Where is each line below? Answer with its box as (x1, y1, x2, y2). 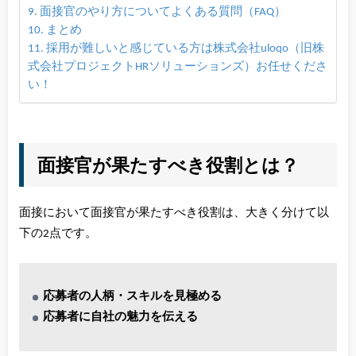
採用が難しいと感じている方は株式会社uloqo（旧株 (45, 42, 324, 55)
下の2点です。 (18, 226, 97, 240)
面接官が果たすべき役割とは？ (37, 153, 300, 177)
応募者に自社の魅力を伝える (43, 311, 199, 324)
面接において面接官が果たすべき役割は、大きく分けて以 (18, 206, 329, 219)
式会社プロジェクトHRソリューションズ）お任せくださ (27, 60, 327, 73)
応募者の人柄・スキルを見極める (43, 290, 222, 304)
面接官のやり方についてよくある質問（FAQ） (39, 6, 286, 18)
